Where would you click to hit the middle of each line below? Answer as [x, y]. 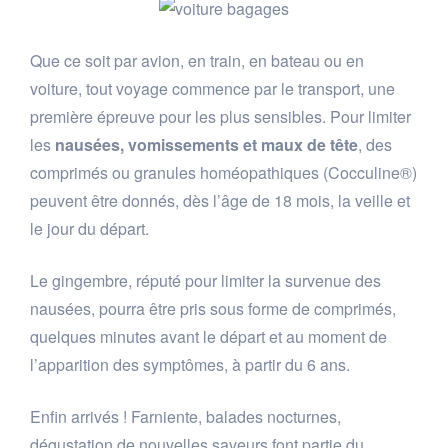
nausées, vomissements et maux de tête [206, 145]
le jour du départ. [89, 229]
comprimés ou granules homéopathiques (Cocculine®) [223, 173]
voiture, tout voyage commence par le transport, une [212, 89]
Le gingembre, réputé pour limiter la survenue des [205, 281]
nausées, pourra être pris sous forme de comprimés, [213, 309]
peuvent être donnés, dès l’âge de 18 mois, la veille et [220, 201]
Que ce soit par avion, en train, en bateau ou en [197, 61]
